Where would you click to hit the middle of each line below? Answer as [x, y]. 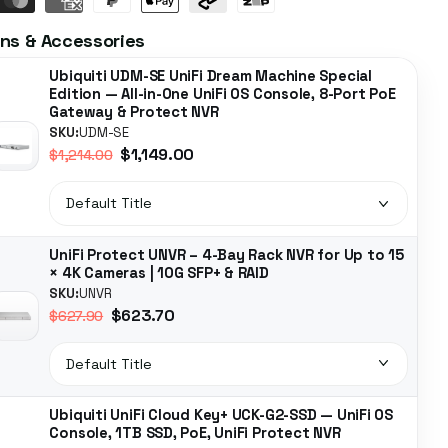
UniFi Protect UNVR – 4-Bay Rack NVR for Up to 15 [226, 254]
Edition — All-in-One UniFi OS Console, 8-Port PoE [222, 94]
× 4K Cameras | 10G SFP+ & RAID [159, 272]
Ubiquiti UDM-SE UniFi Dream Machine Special [210, 76]
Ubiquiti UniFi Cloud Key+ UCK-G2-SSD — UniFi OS [221, 415]
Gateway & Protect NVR [134, 112]
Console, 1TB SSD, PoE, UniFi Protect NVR [195, 433]
